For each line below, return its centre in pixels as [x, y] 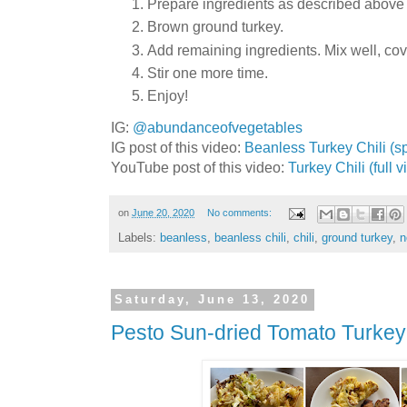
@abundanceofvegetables [218, 128]
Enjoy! [168, 96]
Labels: [139, 237]
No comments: [240, 213]
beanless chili [250, 237]
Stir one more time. [208, 72]
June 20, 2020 [163, 213]
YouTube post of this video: [199, 168]
